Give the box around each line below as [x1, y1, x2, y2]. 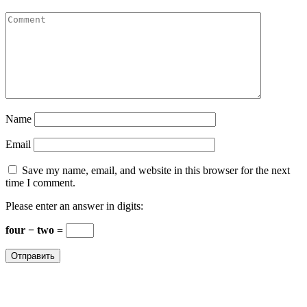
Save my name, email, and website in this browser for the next [22, 164, 290, 177]
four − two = [5, 224, 66, 236]
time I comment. [5, 177, 75, 189]
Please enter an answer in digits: [5, 200, 143, 212]
